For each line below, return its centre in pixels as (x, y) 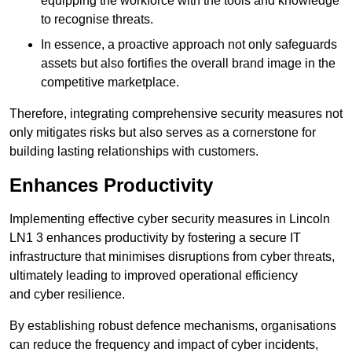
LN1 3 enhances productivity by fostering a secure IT (155, 238)
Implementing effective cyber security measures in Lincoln (170, 219)
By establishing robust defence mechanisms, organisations (173, 326)
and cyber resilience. (67, 295)
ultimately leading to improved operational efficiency (154, 276)
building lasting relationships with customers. (134, 152)
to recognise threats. (97, 20)
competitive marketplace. (110, 82)
